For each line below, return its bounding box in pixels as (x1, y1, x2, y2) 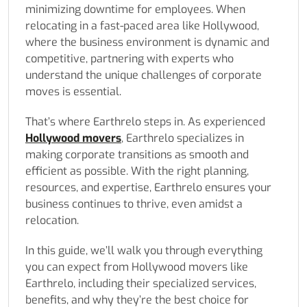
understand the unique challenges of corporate (25, 68, 262, 83)
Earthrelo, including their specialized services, (25, 276, 256, 291)
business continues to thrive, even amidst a (25, 197, 243, 212)
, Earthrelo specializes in (121, 131, 244, 146)
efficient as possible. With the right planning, (25, 164, 249, 179)
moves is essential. (25, 84, 121, 99)
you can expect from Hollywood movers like (25, 260, 248, 275)
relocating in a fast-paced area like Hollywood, (25, 19, 259, 34)
